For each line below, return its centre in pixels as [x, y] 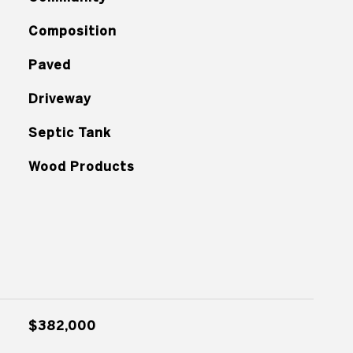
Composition [72, 31]
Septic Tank [69, 132]
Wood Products [81, 166]
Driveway [59, 98]
